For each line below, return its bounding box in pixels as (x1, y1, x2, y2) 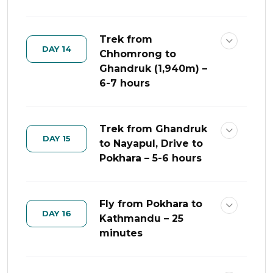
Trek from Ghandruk (99, 123, 207, 135)
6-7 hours (99, 77, 150, 89)
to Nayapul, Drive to (99, 138, 203, 149)
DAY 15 (62, 133, 71, 143)
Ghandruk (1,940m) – (99, 63, 207, 74)
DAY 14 (62, 44, 71, 54)
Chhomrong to (99, 48, 176, 60)
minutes (99, 227, 143, 239)
